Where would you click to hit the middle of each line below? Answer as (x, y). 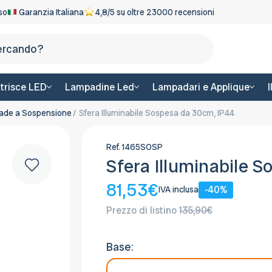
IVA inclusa (179, 190)
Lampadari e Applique (201, 87)
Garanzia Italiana (50, 12)
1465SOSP (143, 147)
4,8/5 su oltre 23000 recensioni (154, 12)
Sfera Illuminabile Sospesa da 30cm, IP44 (156, 113)
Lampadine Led (99, 87)
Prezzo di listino (143, 210)
